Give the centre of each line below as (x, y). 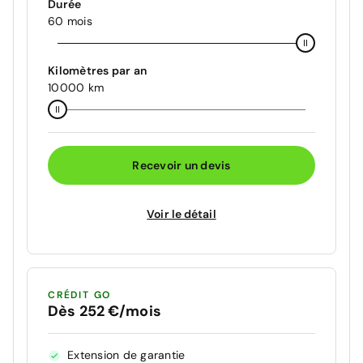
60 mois (70, 21)
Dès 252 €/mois (105, 312)
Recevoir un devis (181, 165)
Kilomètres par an (98, 71)
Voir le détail (181, 214)
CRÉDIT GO (80, 295)
